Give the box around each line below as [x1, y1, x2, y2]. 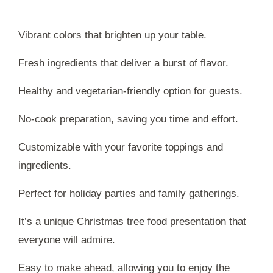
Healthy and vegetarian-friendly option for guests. [18, 85, 243, 97]
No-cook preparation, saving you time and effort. [18, 113, 238, 125]
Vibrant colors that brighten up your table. [18, 29, 207, 41]
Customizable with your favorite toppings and [18, 141, 223, 153]
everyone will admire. [18, 233, 115, 246]
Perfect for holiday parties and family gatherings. [18, 187, 239, 199]
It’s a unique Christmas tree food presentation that [18, 215, 246, 227]
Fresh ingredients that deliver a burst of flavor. [18, 57, 229, 69]
